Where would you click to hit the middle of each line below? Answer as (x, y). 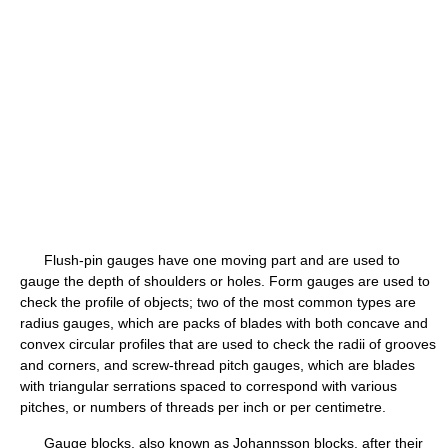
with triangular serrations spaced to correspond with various (208, 386)
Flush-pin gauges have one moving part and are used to (210, 260)
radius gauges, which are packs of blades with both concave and (224, 323)
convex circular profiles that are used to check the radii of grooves (228, 344)
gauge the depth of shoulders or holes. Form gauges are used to (225, 281)
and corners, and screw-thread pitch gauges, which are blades (217, 365)
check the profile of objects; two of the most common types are (218, 302)
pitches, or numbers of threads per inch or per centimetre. (203, 407)
